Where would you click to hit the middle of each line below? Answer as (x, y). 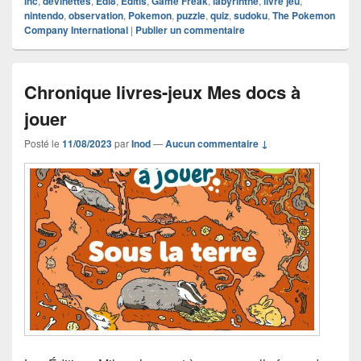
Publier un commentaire (190, 30)
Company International (76, 30)
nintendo (44, 16)
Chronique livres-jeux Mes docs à (162, 92)
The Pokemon (304, 16)
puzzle (191, 16)
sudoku (251, 16)
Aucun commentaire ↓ (217, 144)
